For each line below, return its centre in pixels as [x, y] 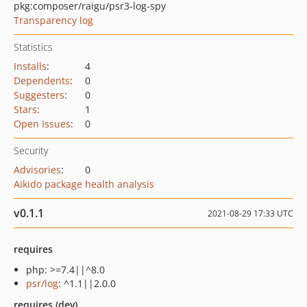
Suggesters [39, 95]
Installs [30, 66]
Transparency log [53, 20]
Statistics [33, 47]
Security [31, 150]
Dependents [42, 81]
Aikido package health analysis [84, 184]
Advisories [37, 170]
